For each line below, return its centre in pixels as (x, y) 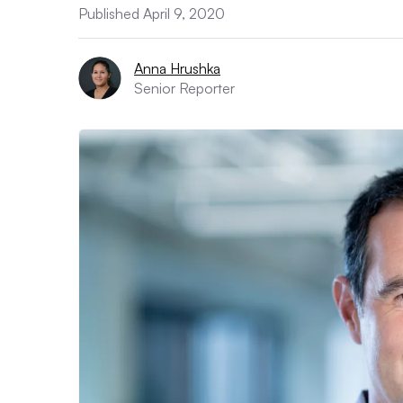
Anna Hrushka (177, 68)
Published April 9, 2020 (152, 13)
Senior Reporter (184, 88)
